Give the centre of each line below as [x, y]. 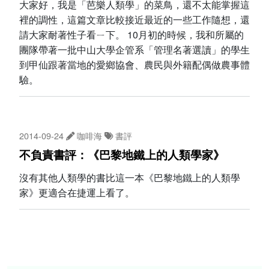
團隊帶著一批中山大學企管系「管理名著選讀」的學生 [134, 49]
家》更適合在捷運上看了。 [77, 193]
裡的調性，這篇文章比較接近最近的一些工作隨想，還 [134, 19]
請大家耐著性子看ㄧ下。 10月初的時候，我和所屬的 [131, 34]
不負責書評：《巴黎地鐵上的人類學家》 [122, 156]
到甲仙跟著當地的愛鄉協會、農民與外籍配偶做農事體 [134, 64]
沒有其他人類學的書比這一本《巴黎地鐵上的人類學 [130, 178]
